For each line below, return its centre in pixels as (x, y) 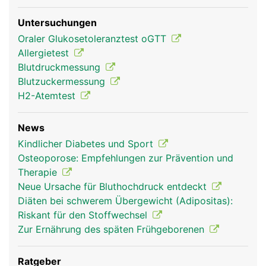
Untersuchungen (57, 23)
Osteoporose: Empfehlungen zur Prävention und (126, 158)
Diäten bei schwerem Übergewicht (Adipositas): (125, 201)
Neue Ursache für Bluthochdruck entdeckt (114, 186)
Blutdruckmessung (61, 67)
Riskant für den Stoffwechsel (84, 215)
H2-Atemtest (48, 96)
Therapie (39, 172)
